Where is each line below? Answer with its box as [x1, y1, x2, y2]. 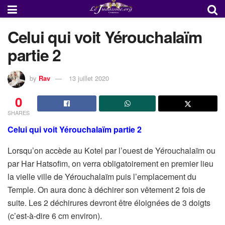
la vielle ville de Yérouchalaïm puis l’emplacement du [8, 170, 196, 182]
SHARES [8, 108, 30, 117]
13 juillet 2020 [69, 73, 109, 83]
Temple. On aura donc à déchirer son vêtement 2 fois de [8, 183, 205, 195]
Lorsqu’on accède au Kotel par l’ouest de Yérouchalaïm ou [8, 144, 215, 156]
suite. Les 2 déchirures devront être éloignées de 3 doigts [8, 196, 210, 208]
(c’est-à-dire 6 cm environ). [8, 209, 102, 221]
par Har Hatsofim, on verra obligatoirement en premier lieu [8, 157, 213, 169]
